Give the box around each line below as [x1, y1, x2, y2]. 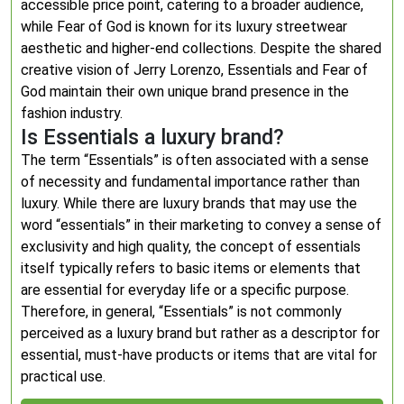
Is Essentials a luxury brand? [21, 124, 284, 150]
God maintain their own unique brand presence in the [21, 83, 349, 100]
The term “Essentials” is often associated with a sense [21, 151, 369, 169]
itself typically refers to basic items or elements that [21, 260, 361, 277]
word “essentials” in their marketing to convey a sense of [21, 216, 381, 234]
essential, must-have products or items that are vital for [21, 346, 377, 363]
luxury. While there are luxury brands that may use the [21, 195, 357, 212]
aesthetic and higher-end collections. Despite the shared [21, 40, 381, 57]
